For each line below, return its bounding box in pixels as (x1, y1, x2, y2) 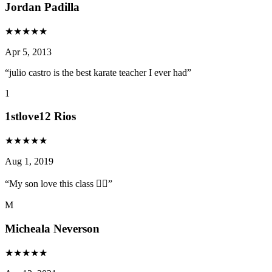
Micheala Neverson (5, 222, 100, 235)
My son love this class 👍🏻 (9, 178, 108, 189)
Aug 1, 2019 (5, 156, 53, 167)
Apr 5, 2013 (5, 46, 52, 57)
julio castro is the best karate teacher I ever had (9, 67, 187, 78)
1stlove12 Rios (5, 110, 76, 123)
